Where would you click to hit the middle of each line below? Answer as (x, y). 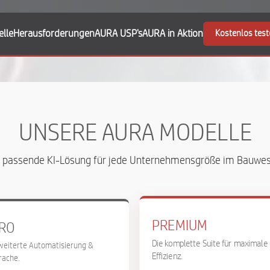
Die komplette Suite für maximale (209, 243)
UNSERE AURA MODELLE (135, 133)
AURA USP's (118, 33)
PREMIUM (180, 225)
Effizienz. (167, 256)
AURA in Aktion (172, 33)
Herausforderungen (54, 33)
